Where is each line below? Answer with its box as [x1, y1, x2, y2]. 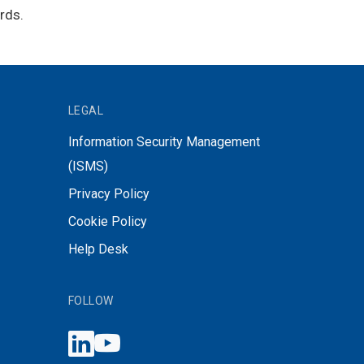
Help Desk [67, 240, 128, 257]
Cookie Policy [67, 213, 147, 229]
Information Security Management [67, 133, 260, 149]
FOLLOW [67, 293, 114, 307]
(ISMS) [67, 158, 108, 174]
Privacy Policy [67, 185, 149, 201]
